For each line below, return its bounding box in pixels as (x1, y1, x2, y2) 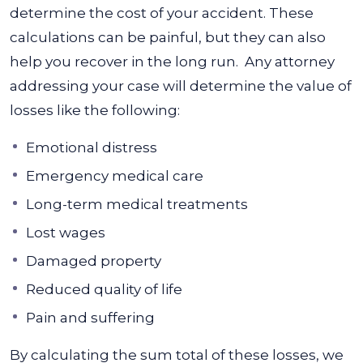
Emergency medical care (26, 168, 203, 184)
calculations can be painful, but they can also (10, 29, 326, 45)
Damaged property (26, 253, 161, 269)
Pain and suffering (26, 310, 155, 326)
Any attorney (245, 53, 335, 70)
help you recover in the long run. (10, 53, 241, 70)
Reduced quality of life (26, 281, 182, 297)
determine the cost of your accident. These (10, 5, 314, 21)
